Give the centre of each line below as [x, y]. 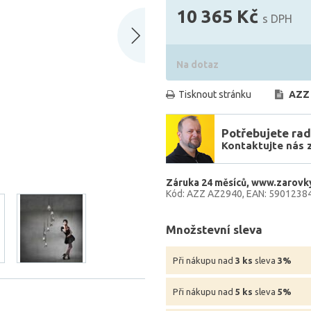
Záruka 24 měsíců [206, 183]
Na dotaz [197, 65]
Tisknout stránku [215, 94]
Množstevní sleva [214, 229]
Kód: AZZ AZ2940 [204, 194]
